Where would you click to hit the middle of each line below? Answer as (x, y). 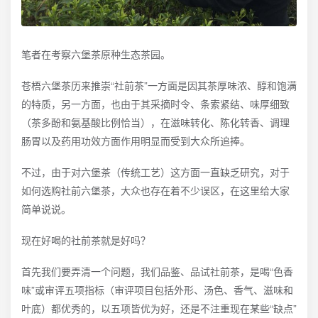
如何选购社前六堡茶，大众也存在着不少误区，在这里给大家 (155, 191)
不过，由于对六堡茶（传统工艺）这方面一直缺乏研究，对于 (155, 172)
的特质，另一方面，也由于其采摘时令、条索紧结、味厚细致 (155, 104)
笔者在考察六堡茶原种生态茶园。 (96, 54)
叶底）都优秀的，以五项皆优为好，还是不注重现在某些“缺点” (159, 308)
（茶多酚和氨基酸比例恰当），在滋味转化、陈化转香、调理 (155, 122)
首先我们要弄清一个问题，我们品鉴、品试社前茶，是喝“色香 (157, 272)
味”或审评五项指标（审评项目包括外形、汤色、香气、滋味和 (157, 290)
